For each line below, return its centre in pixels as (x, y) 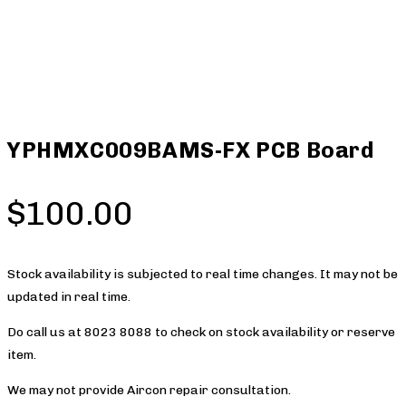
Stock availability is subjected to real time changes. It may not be (203, 274)
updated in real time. (69, 296)
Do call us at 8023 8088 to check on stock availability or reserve (201, 332)
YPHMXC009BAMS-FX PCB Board (191, 150)
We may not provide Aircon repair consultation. (149, 390)
